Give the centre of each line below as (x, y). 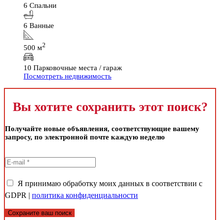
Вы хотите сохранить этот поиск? (110, 107)
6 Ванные (39, 26)
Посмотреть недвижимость (68, 76)
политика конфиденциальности (85, 195)
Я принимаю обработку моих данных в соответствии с (110, 183)
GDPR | (18, 195)
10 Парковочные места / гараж (73, 68)
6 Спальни (40, 6)
